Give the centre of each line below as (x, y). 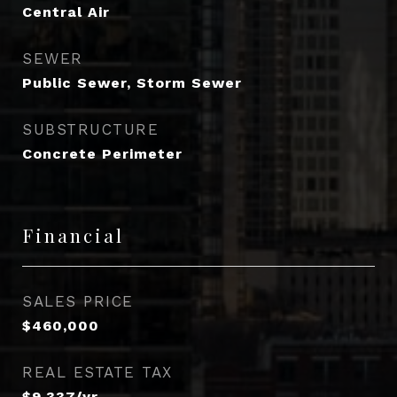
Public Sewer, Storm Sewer (132, 83)
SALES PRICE (78, 301)
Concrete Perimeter (102, 154)
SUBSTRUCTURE (90, 129)
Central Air (66, 12)
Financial (73, 235)
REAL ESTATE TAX (97, 372)
